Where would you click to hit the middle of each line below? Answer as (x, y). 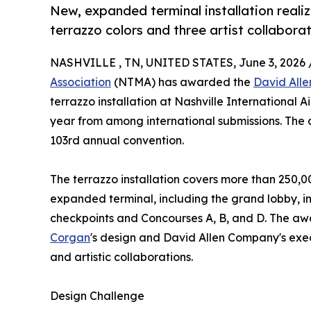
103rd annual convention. (117, 141)
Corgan (70, 238)
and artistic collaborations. (121, 257)
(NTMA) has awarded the (182, 82)
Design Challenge (97, 296)
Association (81, 82)
